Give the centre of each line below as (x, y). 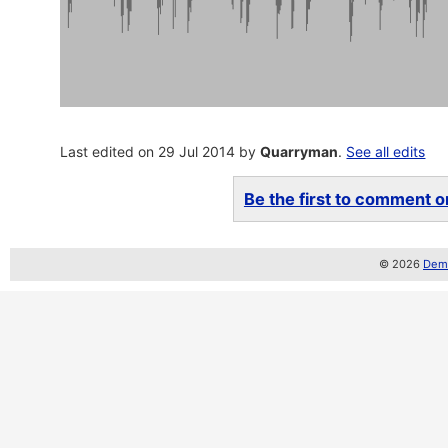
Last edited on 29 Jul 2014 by (160, 151)
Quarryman (299, 151)
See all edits (386, 151)
